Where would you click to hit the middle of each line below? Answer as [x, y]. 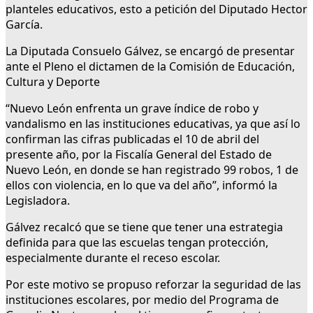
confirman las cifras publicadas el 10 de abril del [132, 139]
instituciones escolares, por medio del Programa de [142, 300]
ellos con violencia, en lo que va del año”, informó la [141, 185]
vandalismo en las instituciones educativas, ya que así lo [153, 124]
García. [24, 25]
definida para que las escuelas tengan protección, [137, 243]
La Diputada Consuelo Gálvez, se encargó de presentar [150, 51]
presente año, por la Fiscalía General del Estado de [139, 155]
